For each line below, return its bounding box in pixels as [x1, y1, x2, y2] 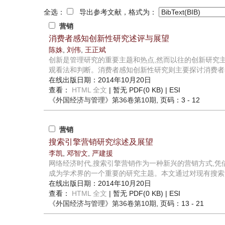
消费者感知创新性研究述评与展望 [49, 34, 169, 43]
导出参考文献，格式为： [73, 8, 159, 17]
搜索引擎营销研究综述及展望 [49, 138, 153, 147]
